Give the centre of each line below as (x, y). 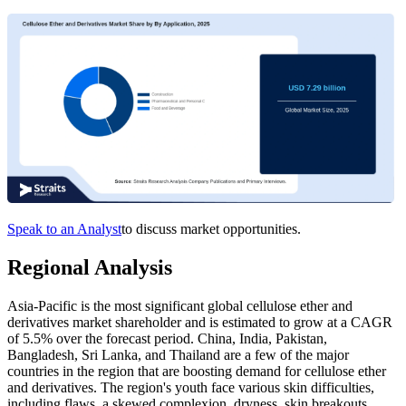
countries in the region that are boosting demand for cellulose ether (197, 372)
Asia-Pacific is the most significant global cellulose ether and (180, 306)
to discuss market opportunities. (211, 229)
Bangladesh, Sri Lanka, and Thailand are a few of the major (178, 355)
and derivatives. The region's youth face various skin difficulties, (191, 388)
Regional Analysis (90, 268)
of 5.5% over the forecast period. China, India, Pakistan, (167, 339)
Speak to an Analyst (64, 229)
